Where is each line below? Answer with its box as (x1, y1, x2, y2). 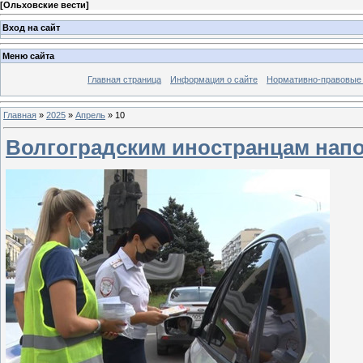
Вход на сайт (2, 22, 60, 32)
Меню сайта (2, 51, 54, 62)
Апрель (75, 109, 105, 120)
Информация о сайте (170, 75, 258, 85)
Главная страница (88, 75, 161, 85)
